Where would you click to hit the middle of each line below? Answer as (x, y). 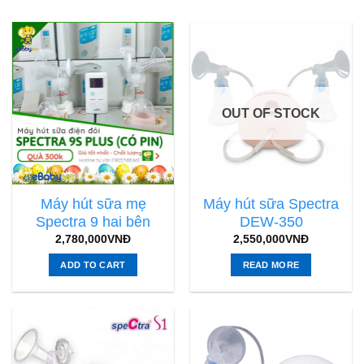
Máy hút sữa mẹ (93, 204)
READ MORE (271, 265)
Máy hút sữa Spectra (271, 204)
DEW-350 (271, 221)
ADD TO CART (93, 265)
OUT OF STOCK (271, 114)
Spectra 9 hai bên (93, 221)
